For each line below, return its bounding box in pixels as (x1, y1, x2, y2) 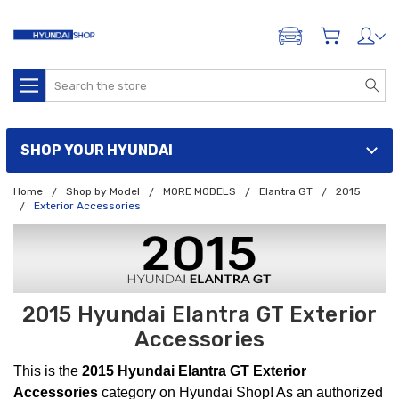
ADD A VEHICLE (289, 33, 375, 46)
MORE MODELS (163, 185, 236, 198)
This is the (13, 363, 82, 379)
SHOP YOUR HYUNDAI (20, 142, 173, 159)
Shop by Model (66, 185, 140, 198)
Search (45, 71, 86, 86)
